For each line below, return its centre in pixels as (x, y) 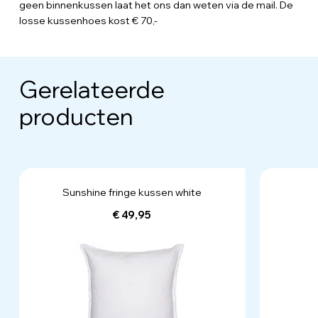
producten (76, 116)
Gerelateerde (92, 89)
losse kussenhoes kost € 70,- (88, 20)
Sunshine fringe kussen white (132, 192)
